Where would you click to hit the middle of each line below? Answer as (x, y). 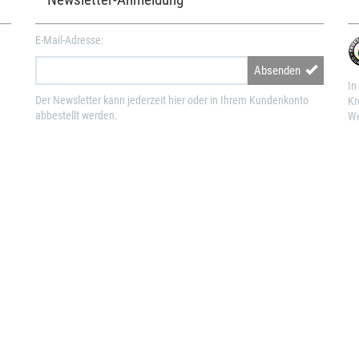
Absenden (280, 71)
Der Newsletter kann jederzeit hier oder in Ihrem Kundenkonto (172, 101)
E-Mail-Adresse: (69, 40)
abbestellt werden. (77, 116)
